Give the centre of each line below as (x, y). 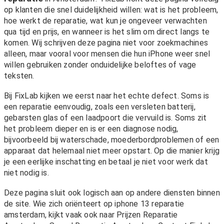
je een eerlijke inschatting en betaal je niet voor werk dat (106, 162)
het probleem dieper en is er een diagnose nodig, (91, 129)
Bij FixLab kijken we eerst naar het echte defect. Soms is (107, 96)
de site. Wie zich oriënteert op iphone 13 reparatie (94, 204)
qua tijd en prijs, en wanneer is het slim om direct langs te (107, 32)
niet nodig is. (26, 173)
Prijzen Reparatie (147, 215)
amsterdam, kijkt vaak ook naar (60, 215)
